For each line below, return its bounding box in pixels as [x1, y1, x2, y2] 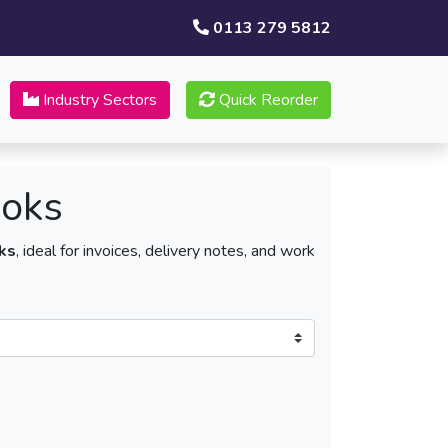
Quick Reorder [215, 88, 318, 111]
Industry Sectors [39, 88, 157, 111]
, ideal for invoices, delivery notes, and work [16, 240, 315, 262]
